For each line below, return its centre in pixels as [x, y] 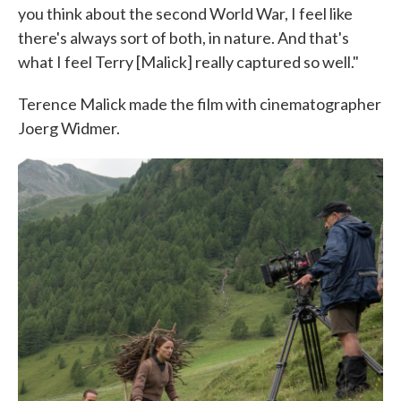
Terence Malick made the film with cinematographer [200, 104]
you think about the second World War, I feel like [185, 14]
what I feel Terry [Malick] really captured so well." [188, 62]
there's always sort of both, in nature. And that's [183, 38]
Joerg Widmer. [69, 128]
